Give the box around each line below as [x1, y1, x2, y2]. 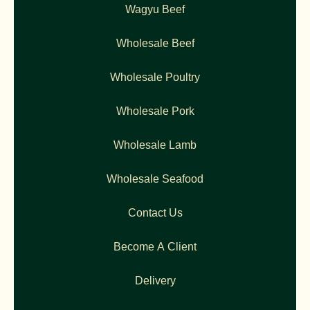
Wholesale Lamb [113, 139, 197, 152]
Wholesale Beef [116, 37, 194, 50]
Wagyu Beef [125, 3, 185, 16]
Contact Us [127, 207, 183, 219]
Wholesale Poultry [110, 71, 200, 84]
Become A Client [113, 241, 197, 253]
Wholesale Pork [116, 105, 194, 118]
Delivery [134, 275, 176, 287]
